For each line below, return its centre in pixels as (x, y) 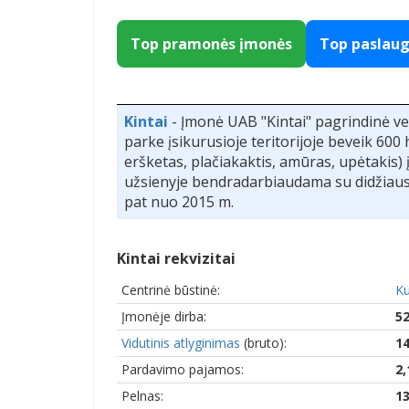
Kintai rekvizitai (176, 258)
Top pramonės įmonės (211, 43)
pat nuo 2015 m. (179, 201)
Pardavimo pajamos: (183, 369)
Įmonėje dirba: (164, 316)
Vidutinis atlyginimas (181, 342)
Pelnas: (142, 395)
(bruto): (263, 342)
